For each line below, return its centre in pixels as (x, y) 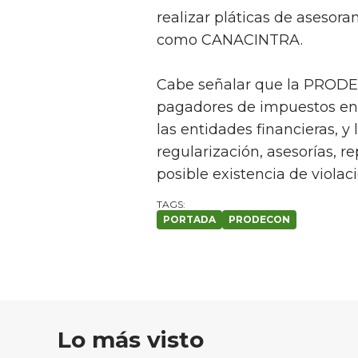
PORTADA (189, 220)
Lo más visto (131, 340)
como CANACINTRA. (230, 40)
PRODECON (259, 220)
